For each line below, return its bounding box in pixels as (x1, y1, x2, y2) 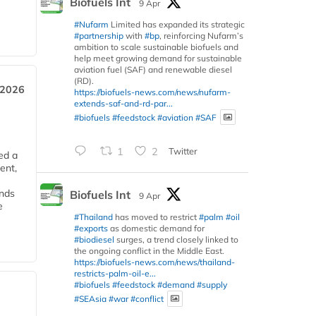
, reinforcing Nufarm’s (159, 30, 243, 41)
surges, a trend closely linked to (114, 234, 238, 245)
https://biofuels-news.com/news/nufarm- (74, 86, 231, 97)
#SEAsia (74, 293, 107, 304)
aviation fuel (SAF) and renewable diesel (74, 63, 232, 75)
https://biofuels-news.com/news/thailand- (74, 257, 235, 268)
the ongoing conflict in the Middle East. (74, 245, 224, 257)
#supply (197, 279, 227, 291)
